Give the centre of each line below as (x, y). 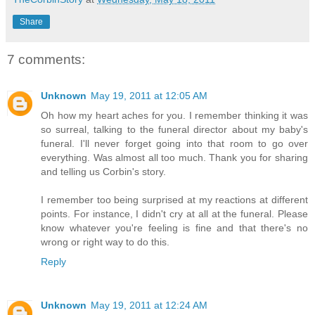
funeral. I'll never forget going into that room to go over (174, 144)
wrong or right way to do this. (105, 242)
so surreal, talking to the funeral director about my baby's (174, 130)
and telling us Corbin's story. (103, 172)
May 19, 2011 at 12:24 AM (149, 306)
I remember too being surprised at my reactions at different (174, 200)
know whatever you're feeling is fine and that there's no (174, 228)
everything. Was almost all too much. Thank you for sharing (174, 158)
